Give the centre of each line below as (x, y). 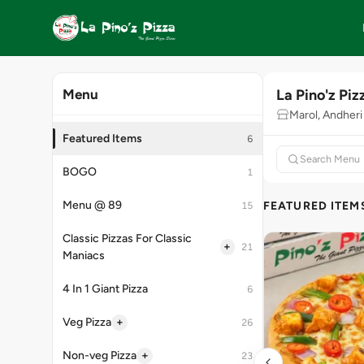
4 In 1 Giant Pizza (105, 289)
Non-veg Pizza (100, 355)
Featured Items (102, 139)
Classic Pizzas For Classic (127, 238)
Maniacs (84, 256)
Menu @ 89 (92, 205)
